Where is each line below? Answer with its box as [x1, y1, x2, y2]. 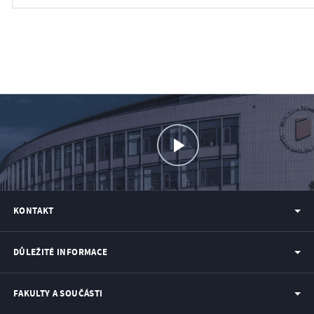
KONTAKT [13, 205, 54, 217]
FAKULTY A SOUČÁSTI [13, 287, 103, 300]
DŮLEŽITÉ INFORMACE [13, 246, 108, 259]
